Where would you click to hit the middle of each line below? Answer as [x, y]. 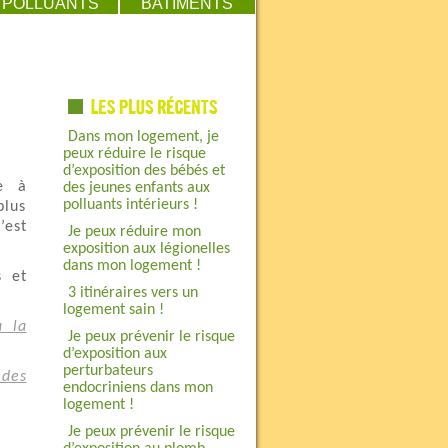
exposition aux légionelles [146, 249]
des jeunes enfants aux [136, 188]
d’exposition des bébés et [143, 171]
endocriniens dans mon [137, 388]
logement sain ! [113, 310]
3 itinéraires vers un [132, 293]
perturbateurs [107, 371]
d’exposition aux [114, 354]
